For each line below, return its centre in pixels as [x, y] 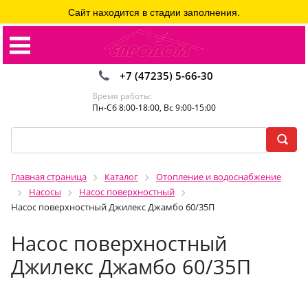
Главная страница [49, 177]
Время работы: [122, 96]
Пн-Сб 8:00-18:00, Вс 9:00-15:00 [154, 108]
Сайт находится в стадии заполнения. [154, 12]
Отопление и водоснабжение [219, 177]
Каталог [121, 177]
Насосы [45, 192]
